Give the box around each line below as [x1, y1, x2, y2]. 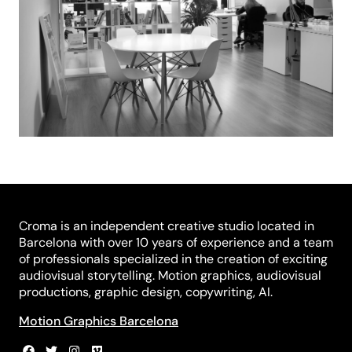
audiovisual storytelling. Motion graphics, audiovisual [19, 266, 321, 284]
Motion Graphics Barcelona [19, 312, 178, 329]
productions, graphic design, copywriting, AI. [19, 283, 273, 300]
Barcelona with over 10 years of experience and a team [19, 233, 333, 251]
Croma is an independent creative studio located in [19, 217, 314, 234]
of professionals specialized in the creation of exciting [19, 250, 328, 267]
